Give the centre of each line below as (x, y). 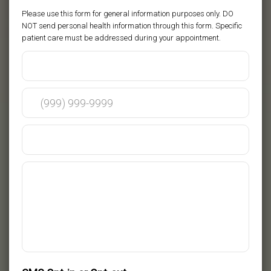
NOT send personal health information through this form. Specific (132, 26)
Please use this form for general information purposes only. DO (127, 14)
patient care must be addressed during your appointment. (121, 38)
